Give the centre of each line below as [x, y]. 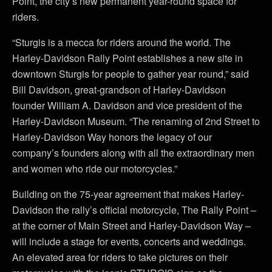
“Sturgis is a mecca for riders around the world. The [121, 42]
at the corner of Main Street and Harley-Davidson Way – [131, 225]
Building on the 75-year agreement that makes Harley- [128, 194]
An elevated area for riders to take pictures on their [120, 257]
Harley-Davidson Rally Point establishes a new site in [127, 58]
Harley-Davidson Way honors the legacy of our [112, 137]
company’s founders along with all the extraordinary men [133, 152]
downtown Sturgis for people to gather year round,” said [131, 73]
